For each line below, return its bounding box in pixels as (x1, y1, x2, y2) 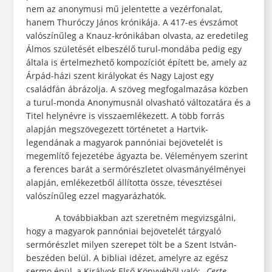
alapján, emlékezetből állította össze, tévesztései (25, 177, 222, 189)
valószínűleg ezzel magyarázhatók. (25, 190, 166, 202)
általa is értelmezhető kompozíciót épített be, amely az (25, 56, 247, 69)
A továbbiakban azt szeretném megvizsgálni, (25, 212, 236, 224)
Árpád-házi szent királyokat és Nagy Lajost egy (25, 70, 214, 82)
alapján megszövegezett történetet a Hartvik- (25, 123, 208, 135)
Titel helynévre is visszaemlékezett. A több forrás (25, 110, 225, 122)
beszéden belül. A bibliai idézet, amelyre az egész (25, 252, 228, 264)
